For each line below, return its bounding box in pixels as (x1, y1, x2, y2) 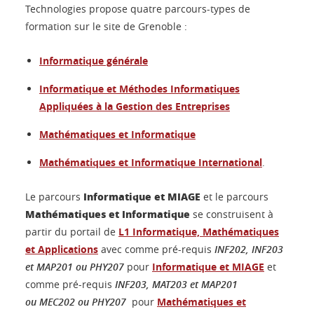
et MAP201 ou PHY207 (25, 260, 124, 273)
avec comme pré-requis (98, 243, 214, 256)
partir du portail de (25, 225, 118, 238)
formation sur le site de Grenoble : (25, 20, 187, 33)
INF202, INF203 (214, 243, 283, 256)
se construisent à (190, 207, 273, 221)
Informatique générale (39, 54, 148, 67)
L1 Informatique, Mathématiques (118, 225, 279, 238)
